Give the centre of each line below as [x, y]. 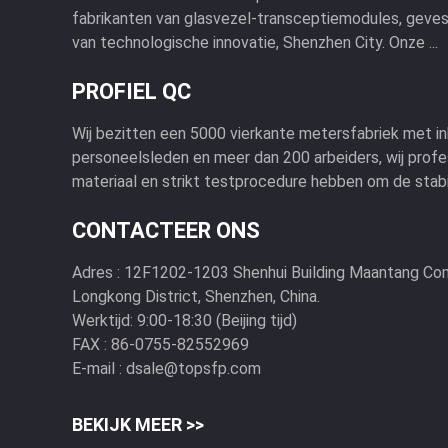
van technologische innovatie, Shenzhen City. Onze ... [255, 42]
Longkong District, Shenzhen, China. [196, 296]
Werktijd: [102, 320]
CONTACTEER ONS [166, 230]
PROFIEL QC [131, 91]
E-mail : [97, 368]
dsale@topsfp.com [193, 368]
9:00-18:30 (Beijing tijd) [217, 320]
